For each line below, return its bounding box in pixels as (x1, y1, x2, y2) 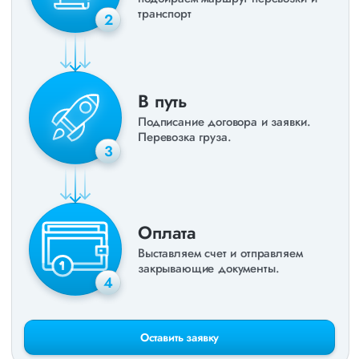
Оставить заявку (139, 329, 220, 345)
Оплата (138, 220, 197, 245)
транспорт (138, 4, 192, 22)
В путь (138, 88, 188, 114)
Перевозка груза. (138, 128, 232, 146)
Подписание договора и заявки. (138, 113, 311, 131)
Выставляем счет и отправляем (138, 244, 303, 262)
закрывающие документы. (138, 260, 280, 277)
